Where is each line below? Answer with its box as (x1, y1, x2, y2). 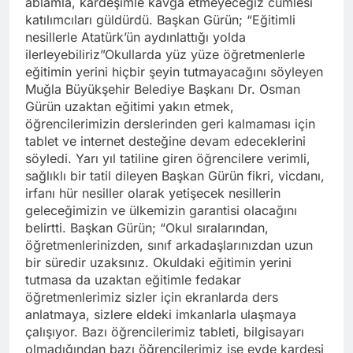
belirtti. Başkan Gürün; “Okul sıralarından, (25, 219, 269, 236)
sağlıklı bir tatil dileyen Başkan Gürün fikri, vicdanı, (25, 167, 325, 184)
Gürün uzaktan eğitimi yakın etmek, (25, 98, 234, 114)
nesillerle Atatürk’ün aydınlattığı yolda (25, 28, 246, 45)
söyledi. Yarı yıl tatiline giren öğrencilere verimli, (25, 150, 310, 166)
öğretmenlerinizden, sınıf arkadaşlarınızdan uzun (25, 236, 313, 253)
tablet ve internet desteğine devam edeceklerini (25, 132, 306, 149)
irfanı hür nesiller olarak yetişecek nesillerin (25, 184, 281, 201)
